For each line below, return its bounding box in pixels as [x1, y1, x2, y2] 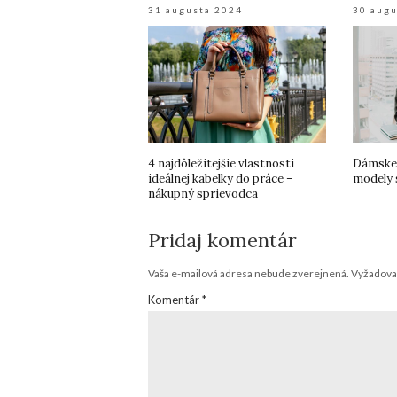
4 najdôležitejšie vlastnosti [148, 155, 294, 171]
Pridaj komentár [148, 227, 297, 253]
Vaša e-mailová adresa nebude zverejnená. [148, 266, 349, 280]
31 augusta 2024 [148, 4, 243, 15]
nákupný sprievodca [148, 185, 258, 201]
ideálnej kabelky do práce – [148, 170, 293, 186]
